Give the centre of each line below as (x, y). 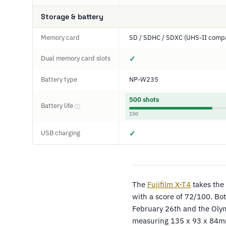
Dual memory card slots (76, 58)
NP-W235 (144, 79)
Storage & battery (72, 17)
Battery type (59, 79)
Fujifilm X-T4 (169, 184)
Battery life (58, 106)
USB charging (61, 133)
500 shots (144, 100)
